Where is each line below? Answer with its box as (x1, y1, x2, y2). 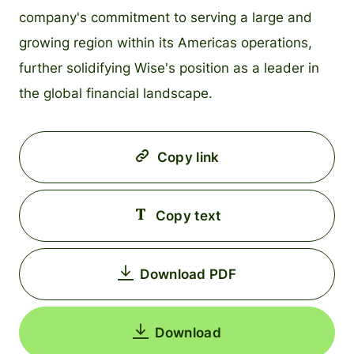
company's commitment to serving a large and (19, 9, 312, 25)
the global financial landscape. (19, 85, 213, 101)
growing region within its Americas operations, (19, 34, 312, 51)
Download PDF (140, 265, 236, 282)
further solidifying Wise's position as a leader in (19, 59, 319, 76)
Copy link (156, 149, 220, 165)
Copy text (155, 207, 221, 224)
